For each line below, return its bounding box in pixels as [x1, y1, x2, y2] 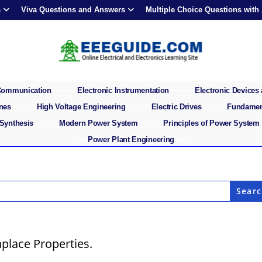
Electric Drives [151, 102, 202, 111]
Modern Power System [59, 118, 138, 127]
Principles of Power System [163, 118, 260, 127]
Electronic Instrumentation [77, 85, 170, 95]
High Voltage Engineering [36, 102, 126, 111]
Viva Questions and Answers [21, 5, 125, 14]
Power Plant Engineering [87, 135, 175, 144]
